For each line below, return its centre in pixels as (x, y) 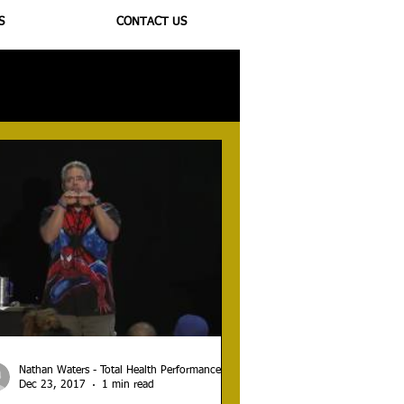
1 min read (128, 386)
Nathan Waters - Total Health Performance (120, 370)
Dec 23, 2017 (52, 386)
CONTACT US (151, 22)
